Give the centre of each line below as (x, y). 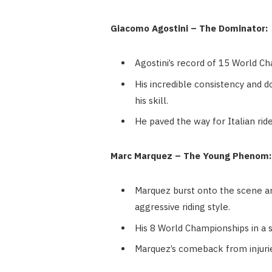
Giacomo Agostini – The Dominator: (189, 29)
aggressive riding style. (182, 207)
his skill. (151, 100)
